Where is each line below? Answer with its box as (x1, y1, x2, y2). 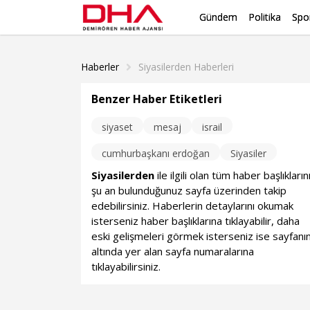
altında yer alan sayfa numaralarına (91, 244, 255, 258)
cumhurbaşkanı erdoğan (102, 147, 210, 160)
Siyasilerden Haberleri (138, 60, 234, 73)
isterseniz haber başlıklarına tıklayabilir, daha (91, 214, 300, 228)
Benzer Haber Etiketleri (91, 91, 223, 107)
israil (202, 120, 223, 134)
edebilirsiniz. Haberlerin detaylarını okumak (91, 199, 294, 212)
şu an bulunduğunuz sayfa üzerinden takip (91, 183, 287, 197)
